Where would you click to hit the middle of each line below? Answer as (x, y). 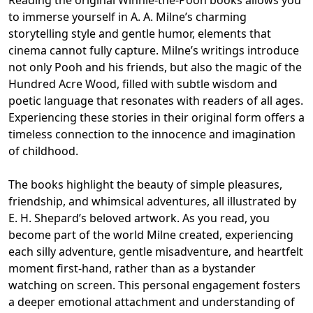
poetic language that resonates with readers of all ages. (156, 100)
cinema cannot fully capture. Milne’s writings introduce (154, 50)
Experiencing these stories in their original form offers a (156, 117)
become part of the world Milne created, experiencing (151, 234)
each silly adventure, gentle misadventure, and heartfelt (156, 251)
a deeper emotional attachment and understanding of (152, 301)
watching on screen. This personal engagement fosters (154, 285)
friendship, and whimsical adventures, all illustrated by (152, 201)
